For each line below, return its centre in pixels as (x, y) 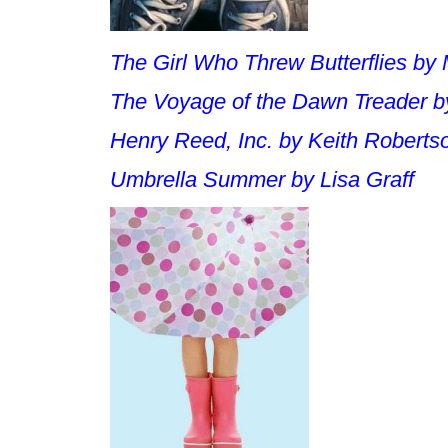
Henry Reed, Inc (188, 140)
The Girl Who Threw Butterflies (258, 62)
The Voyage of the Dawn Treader (268, 101)
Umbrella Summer (197, 179)
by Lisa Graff (349, 179)
